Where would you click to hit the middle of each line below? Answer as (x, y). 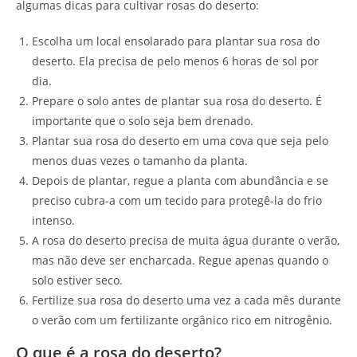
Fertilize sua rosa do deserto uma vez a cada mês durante (186, 300)
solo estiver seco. (77, 280)
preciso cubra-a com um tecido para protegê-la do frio (177, 200)
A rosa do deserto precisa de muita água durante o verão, (186, 240)
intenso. (53, 220)
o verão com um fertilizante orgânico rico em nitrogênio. (182, 320)
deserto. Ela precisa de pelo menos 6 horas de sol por (175, 61)
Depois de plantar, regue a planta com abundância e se (180, 180)
